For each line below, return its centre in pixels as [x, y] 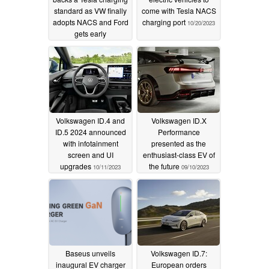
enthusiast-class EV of [179, 154]
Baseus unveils [90, 253]
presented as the [179, 143]
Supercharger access [90, 44]
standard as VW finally [90, 10]
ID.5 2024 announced [90, 131]
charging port [165, 22]
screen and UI [90, 154]
